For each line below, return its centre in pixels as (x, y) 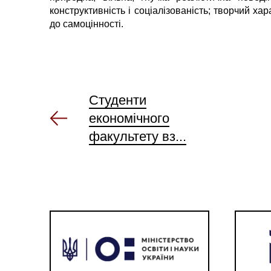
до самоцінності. (87, 24)
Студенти (118, 100)
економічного (129, 118)
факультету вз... (138, 136)
